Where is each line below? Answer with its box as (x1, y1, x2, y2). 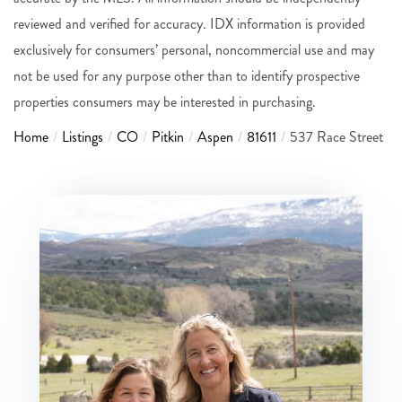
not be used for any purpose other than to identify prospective (13, 65, 360, 86)
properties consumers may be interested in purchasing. (13, 91, 316, 112)
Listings (62, 126, 103, 147)
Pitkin (152, 126, 184, 147)
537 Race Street (290, 126, 383, 147)
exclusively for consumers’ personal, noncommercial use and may (13, 39, 374, 60)
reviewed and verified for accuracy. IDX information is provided (13, 13, 365, 34)
